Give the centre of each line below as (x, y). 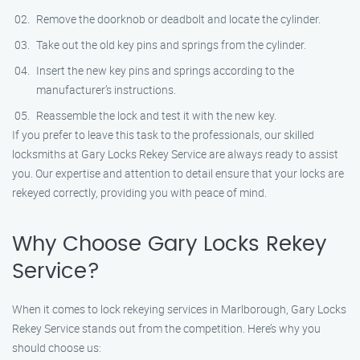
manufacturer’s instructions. (106, 90)
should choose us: (57, 348)
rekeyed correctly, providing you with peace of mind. (139, 192)
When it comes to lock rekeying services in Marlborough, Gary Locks (179, 309)
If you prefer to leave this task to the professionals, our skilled (163, 135)
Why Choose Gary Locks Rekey (169, 244)
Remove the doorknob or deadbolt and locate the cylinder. (178, 19)
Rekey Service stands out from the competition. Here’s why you (166, 328)
